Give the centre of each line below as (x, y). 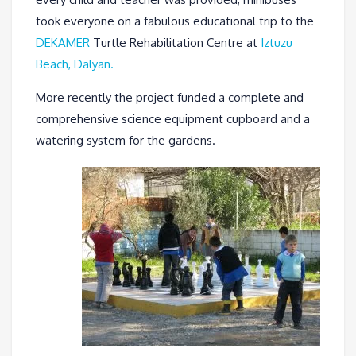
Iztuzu (277, 42)
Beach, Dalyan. (75, 64)
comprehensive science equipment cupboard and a (173, 118)
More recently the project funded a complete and (170, 97)
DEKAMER (63, 42)
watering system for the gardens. (126, 140)
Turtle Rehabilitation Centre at (175, 42)
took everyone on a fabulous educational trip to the (175, 21)
